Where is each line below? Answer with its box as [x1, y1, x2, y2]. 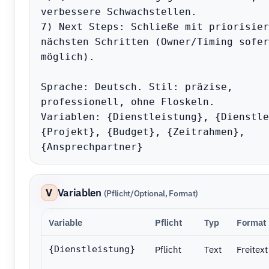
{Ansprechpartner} [40, 141, 143, 153]
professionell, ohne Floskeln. [40, 96, 215, 108]
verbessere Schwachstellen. [40, 6, 197, 18]
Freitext [236, 243, 268, 256]
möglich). [40, 51, 95, 63]
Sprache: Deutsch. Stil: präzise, [40, 81, 233, 93]
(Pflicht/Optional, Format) [103, 187, 198, 199]
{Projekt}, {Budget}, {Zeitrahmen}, [40, 126, 245, 138]
